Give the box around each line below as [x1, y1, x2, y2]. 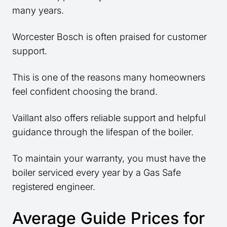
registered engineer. [12, 181, 95, 193]
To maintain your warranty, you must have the [12, 153, 206, 164]
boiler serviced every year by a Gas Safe [12, 167, 181, 178]
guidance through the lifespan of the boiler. [12, 127, 194, 138]
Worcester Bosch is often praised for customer [12, 31, 207, 43]
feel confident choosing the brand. [12, 86, 158, 97]
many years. [12, 5, 64, 16]
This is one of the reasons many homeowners [12, 72, 205, 83]
